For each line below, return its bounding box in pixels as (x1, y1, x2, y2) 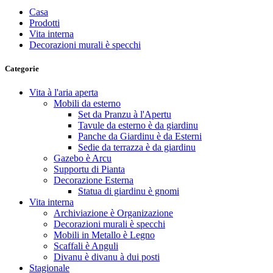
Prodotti (29, 17, 60, 28)
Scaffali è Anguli (54, 240, 118, 251)
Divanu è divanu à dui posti (54, 251, 160, 262)
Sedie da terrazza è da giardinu (78, 141, 196, 152)
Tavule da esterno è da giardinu (78, 119, 198, 130)
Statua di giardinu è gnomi (78, 185, 179, 196)
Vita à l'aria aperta (29, 87, 98, 97)
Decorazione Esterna (54, 174, 133, 185)
